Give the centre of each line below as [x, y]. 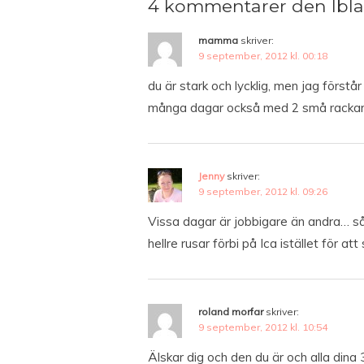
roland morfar [231, 312]
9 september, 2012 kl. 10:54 [263, 327]
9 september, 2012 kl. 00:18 [263, 56]
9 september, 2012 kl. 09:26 [263, 191]
